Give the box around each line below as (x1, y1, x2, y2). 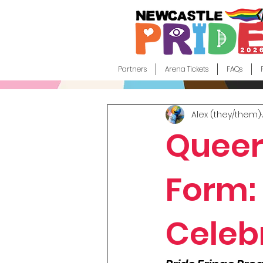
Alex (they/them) (191, 108, 261, 120)
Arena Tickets (164, 64, 208, 74)
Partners (117, 64, 147, 74)
